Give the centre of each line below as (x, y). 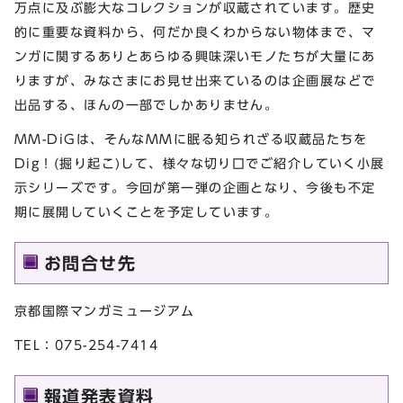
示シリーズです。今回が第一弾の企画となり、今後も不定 (195, 187)
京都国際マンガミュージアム (105, 310)
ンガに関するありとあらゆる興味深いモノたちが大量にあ (195, 56)
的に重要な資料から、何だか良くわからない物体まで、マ (195, 31)
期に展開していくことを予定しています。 (147, 211)
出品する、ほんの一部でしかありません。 (147, 104)
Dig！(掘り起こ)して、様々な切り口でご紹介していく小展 (200, 163)
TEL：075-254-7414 (87, 345)
